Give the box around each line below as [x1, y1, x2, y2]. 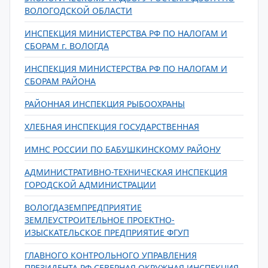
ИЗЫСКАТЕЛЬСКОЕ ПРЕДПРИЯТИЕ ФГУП [25, 227, 189, 238]
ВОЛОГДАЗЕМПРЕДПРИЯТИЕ [25, 202, 142, 213]
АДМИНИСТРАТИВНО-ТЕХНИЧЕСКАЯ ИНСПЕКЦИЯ [25, 166, 227, 178]
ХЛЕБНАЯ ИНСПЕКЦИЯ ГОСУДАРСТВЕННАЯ [25, 121, 199, 132]
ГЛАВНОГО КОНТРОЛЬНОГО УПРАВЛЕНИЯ [25, 249, 197, 261]
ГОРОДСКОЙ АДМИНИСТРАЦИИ [25, 179, 156, 190]
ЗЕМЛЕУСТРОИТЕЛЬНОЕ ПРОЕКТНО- [25, 214, 175, 226]
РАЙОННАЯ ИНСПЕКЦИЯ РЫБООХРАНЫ [25, 98, 185, 109]
